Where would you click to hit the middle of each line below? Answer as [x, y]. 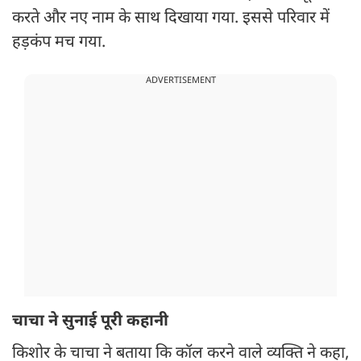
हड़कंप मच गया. [59, 43]
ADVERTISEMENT [180, 81]
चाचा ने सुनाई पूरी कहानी [90, 322]
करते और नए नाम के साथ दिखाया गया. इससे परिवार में [171, 19]
